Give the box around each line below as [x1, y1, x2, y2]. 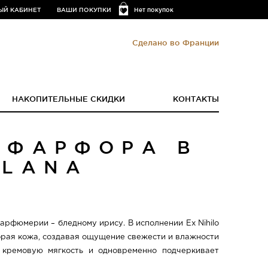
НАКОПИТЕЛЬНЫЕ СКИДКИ [12, 95, 125, 103]
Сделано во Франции [132, 38, 219, 47]
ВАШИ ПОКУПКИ [57, 6, 112, 13]
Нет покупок [134, 7, 174, 14]
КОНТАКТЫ [173, 95, 219, 103]
